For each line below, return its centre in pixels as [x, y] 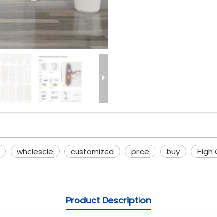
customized [92, 151]
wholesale [35, 151]
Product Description [108, 200]
